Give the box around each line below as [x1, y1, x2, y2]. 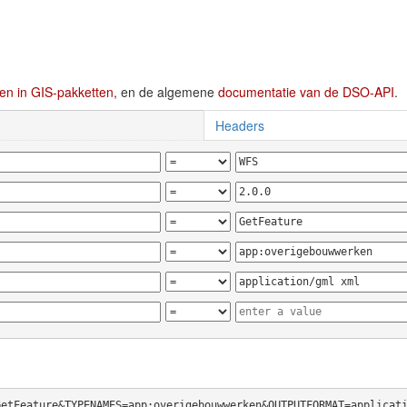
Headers [215, 116, 264, 134]
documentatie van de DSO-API [218, 83, 394, 101]
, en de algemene [114, 83, 218, 101]
